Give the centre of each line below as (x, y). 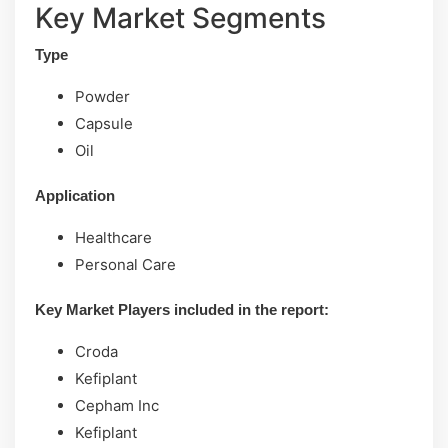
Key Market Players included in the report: (182, 309)
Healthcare (113, 237)
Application (75, 195)
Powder (102, 96)
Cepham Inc (117, 405)
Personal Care (125, 264)
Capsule (104, 123)
